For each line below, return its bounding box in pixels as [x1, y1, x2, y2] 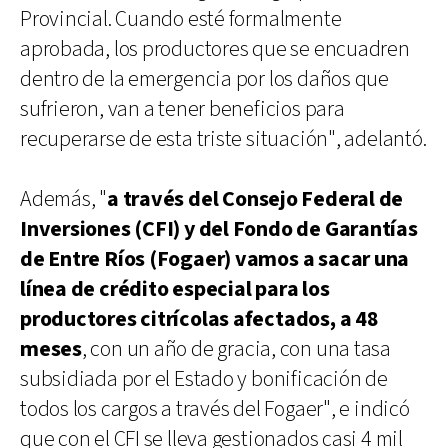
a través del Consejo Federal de [107, 184, 404, 214]
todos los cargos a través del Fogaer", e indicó [20, 394, 410, 424]
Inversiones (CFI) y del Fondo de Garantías [20, 214, 418, 244]
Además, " [20, 184, 108, 214]
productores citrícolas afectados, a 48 [20, 304, 379, 334]
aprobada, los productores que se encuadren [20, 34, 410, 64]
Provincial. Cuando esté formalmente [20, 4, 342, 34]
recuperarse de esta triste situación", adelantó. [20, 124, 427, 154]
